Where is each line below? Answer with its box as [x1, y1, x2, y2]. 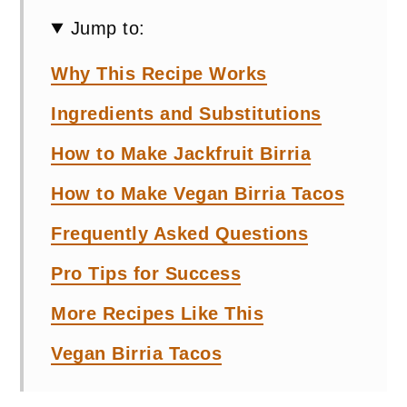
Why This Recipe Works [51, 64, 267, 84]
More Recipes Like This [51, 303, 264, 323]
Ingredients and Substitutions [51, 104, 322, 124]
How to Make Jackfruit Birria [51, 144, 312, 164]
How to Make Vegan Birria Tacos [51, 184, 345, 203]
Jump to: [70, 18, 145, 38]
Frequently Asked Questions [51, 223, 309, 243]
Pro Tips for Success [51, 263, 242, 283]
